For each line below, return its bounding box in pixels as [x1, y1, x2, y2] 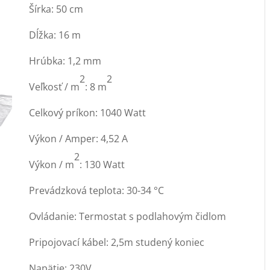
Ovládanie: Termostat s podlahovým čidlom [28, 210, 226, 223]
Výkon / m [28, 158, 74, 171]
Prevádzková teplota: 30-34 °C [28, 184, 164, 197]
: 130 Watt [79, 158, 125, 171]
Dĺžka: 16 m [28, 28, 81, 42]
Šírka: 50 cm [28, 2, 83, 16]
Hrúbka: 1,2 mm [28, 54, 101, 67]
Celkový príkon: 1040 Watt [28, 106, 146, 119]
